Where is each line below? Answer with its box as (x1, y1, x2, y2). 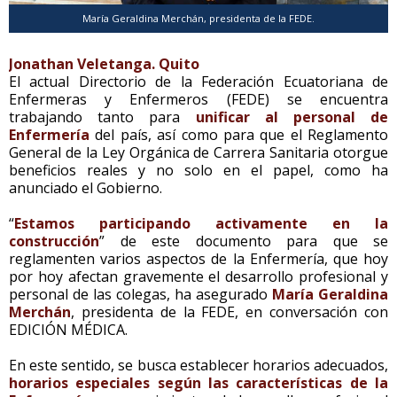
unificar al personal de (195, 106, 388, 127)
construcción (9, 230, 99, 251)
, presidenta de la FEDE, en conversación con (71, 301, 388, 322)
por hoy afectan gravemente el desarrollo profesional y (9, 266, 388, 286)
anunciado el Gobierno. (9, 177, 162, 198)
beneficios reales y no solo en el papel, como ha (9, 160, 388, 180)
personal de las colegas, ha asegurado (9, 284, 272, 304)
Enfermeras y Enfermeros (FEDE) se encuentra (9, 89, 388, 109)
